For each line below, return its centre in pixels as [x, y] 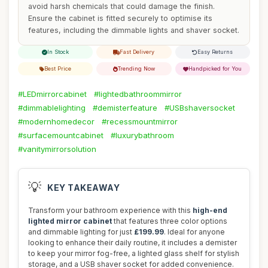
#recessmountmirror [140, 121]
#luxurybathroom [142, 135]
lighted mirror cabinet [70, 221]
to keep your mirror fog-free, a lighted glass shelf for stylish [134, 253]
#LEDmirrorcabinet [52, 94]
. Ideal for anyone [194, 232]
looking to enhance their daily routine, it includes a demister [133, 243]
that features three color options [170, 221]
